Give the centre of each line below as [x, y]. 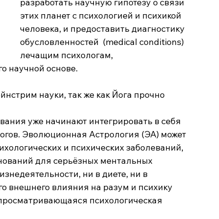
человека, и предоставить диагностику [104, 28]
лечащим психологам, [69, 55]
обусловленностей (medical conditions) [103, 42]
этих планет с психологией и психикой [102, 15]
